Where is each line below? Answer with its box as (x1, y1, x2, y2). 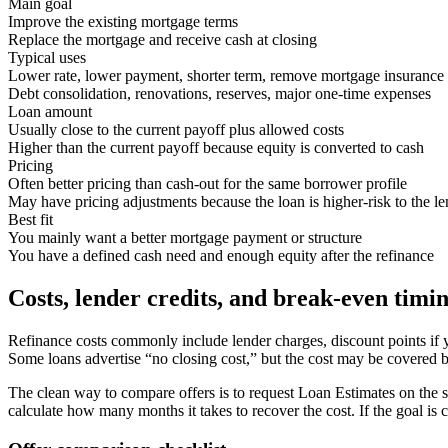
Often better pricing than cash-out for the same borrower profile (8, 175, 407, 193)
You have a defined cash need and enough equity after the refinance (8, 247, 434, 265)
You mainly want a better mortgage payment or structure (8, 229, 362, 247)
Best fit (8, 211, 53, 229)
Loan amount (8, 103, 92, 121)
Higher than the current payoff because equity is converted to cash (8, 139, 424, 157)
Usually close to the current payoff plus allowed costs (8, 121, 344, 139)
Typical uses (8, 49, 86, 67)
